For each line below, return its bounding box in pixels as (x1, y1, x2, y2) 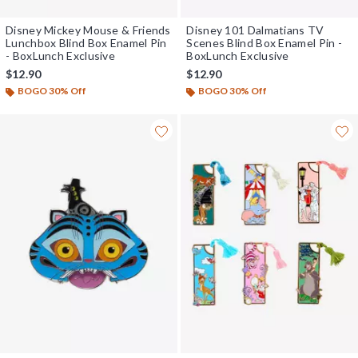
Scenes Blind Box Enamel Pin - (186, 36, 343, 50)
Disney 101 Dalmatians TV (186, 23, 324, 38)
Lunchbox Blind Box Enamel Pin (6, 36, 167, 50)
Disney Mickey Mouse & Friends (6, 23, 171, 38)
